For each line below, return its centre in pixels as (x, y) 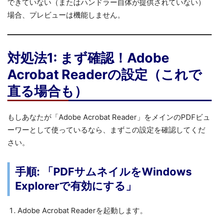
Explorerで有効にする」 (76, 186)
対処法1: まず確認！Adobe (88, 58)
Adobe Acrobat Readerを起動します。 (82, 210)
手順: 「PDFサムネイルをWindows (103, 172)
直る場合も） (47, 91)
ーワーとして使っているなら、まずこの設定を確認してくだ (106, 130)
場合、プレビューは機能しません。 (66, 15)
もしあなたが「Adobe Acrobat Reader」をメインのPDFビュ (109, 117)
